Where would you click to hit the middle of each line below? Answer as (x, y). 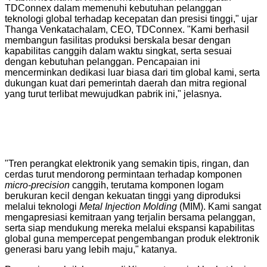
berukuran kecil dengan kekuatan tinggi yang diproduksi (123, 195)
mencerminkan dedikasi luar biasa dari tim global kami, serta (132, 73)
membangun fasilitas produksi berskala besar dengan (118, 41)
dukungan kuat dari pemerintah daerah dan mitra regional (126, 83)
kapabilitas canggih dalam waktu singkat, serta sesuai (118, 51)
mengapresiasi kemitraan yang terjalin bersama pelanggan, (130, 217)
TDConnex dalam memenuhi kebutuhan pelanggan (113, 8)
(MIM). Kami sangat (219, 206)
